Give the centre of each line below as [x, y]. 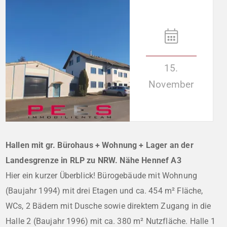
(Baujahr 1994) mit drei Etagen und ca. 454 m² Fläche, [104, 191]
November [171, 84]
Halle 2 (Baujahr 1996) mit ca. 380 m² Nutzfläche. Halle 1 [111, 221]
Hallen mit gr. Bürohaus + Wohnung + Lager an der [100, 145]
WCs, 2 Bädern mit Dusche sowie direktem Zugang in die [108, 206]
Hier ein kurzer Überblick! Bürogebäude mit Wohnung [102, 175]
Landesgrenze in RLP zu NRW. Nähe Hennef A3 [93, 160]
